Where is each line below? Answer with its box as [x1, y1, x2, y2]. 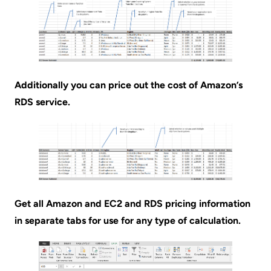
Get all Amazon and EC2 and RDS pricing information [15, 197, 250, 209]
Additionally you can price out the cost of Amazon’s [15, 79, 243, 91]
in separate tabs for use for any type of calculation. [15, 214, 241, 226]
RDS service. [15, 96, 70, 108]
